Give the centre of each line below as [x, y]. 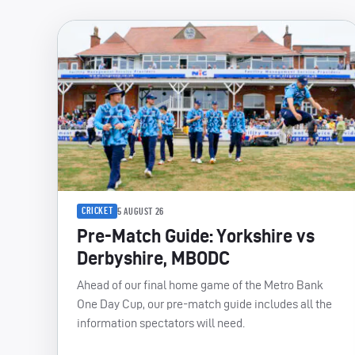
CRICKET [97, 211]
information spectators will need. [161, 323]
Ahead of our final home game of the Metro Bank [200, 285]
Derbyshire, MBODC [153, 258]
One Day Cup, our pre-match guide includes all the [204, 304]
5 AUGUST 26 [141, 211]
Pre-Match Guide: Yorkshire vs [196, 236]
